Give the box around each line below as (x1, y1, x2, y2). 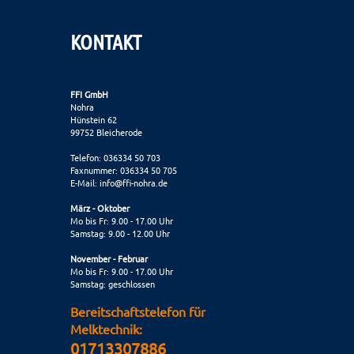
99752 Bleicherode (70, 125, 142, 138)
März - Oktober (70, 201, 130, 214)
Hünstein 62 (70, 112, 117, 126)
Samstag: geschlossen (70, 277, 155, 290)
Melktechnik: (70, 320, 142, 337)
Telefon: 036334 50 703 (70, 150, 160, 164)
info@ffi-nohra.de (100, 175, 168, 189)
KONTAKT (70, 28, 141, 54)
